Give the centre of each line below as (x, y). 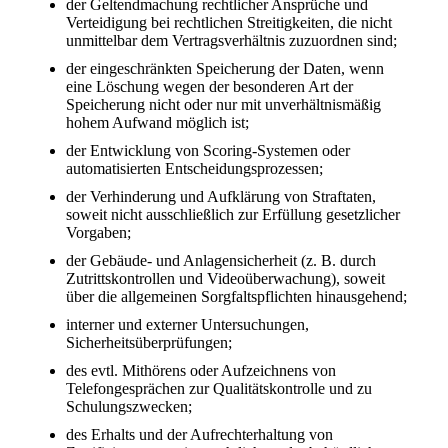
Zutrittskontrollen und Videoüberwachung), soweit (225, 278)
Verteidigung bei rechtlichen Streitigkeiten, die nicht (229, 22)
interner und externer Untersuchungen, (187, 324)
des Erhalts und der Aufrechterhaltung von (199, 434)
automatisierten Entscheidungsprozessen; (194, 168)
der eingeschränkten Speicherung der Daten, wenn (225, 68)
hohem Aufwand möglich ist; (157, 122)
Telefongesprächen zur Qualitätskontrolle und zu (219, 388)
